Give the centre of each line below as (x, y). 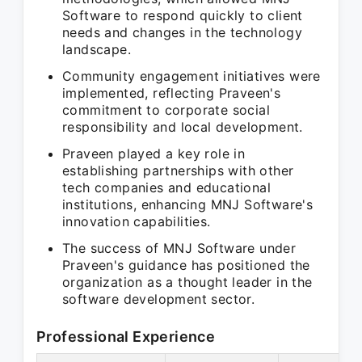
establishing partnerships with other (178, 170)
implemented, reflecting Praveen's (172, 93)
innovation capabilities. (137, 221)
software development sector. (159, 299)
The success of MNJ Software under (179, 248)
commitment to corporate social (166, 110)
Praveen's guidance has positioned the (186, 265)
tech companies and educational (166, 187)
